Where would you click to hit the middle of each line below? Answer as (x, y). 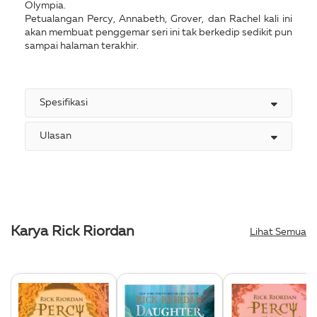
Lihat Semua (278, 232)
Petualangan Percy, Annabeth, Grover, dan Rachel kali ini (158, 19)
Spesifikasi (64, 102)
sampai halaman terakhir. (82, 46)
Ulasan (56, 136)
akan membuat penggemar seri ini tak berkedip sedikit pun (158, 32)
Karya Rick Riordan (73, 232)
